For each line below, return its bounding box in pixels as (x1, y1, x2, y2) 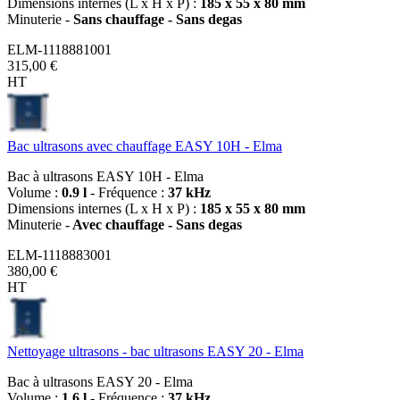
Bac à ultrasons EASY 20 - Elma (7, 373, 193, 389)
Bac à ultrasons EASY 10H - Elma (7, 168, 204, 184)
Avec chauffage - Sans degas (70, 216, 242, 232)
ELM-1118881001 (7, 41, 112, 57)
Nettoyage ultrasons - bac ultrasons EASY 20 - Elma (7, 343, 304, 359)
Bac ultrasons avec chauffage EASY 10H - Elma (7, 137, 282, 154)
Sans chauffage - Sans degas (70, 11, 242, 27)
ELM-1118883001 (7, 246, 112, 262)
